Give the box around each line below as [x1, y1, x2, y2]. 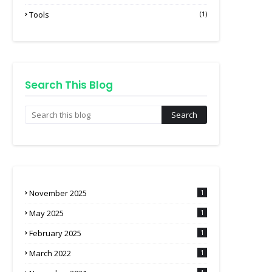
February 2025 [29, 228, 81, 239]
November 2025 [29, 188, 87, 199]
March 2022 [29, 248, 71, 259]
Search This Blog [25, 78, 113, 92]
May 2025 [29, 208, 64, 219]
